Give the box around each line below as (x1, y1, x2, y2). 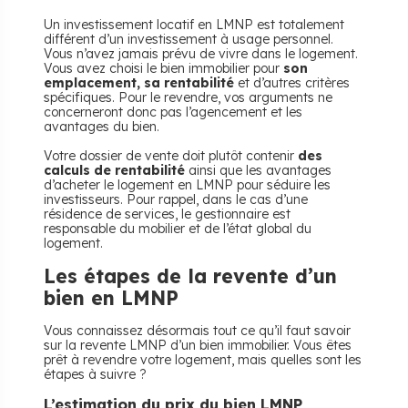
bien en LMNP (44, 286, 178, 310)
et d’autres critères (234, 75, 350, 91)
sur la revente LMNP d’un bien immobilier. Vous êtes (44, 337, 352, 353)
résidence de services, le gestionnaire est (44, 206, 291, 222)
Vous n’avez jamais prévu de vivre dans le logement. (44, 46, 358, 62)
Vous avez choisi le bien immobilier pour (44, 60, 283, 76)
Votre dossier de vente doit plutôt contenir (44, 148, 298, 164)
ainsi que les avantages (185, 162, 331, 178)
